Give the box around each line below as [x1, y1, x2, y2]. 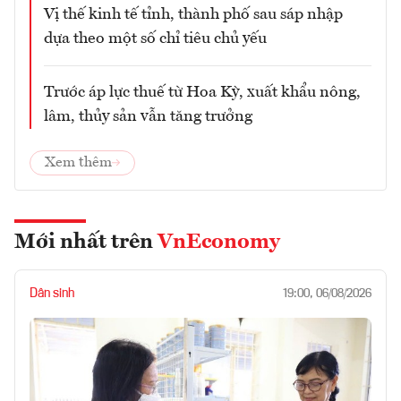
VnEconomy [158, 232, 280, 254]
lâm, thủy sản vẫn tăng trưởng [44, 108, 252, 125]
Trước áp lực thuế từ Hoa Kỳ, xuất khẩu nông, [44, 84, 361, 101]
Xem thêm [45, 156, 112, 171]
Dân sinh [30, 287, 74, 301]
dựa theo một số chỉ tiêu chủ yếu [44, 30, 267, 47]
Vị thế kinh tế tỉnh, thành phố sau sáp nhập [44, 6, 343, 23]
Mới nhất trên [14, 232, 158, 254]
